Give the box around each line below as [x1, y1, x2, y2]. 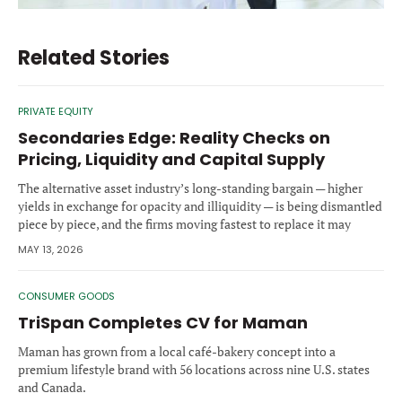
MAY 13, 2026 [18, 242, 83, 258]
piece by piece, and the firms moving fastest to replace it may [18, 215, 351, 233]
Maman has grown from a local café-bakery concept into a [18, 343, 336, 361]
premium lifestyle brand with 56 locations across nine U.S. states [18, 361, 370, 379]
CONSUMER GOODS [18, 289, 115, 304]
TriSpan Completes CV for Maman [18, 311, 308, 335]
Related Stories [18, 44, 170, 73]
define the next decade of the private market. [18, 233, 263, 251]
